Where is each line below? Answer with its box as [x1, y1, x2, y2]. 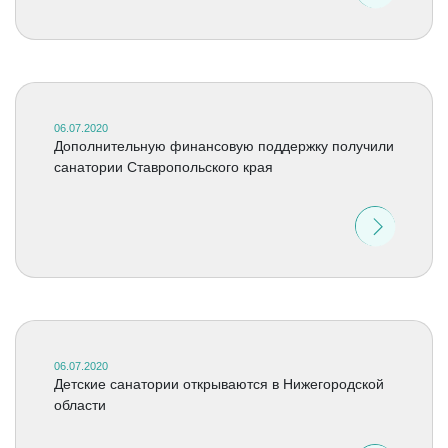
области [53, 397, 106, 413]
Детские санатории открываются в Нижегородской [53, 376, 384, 392]
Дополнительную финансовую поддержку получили [53, 138, 394, 154]
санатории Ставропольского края [53, 159, 273, 175]
